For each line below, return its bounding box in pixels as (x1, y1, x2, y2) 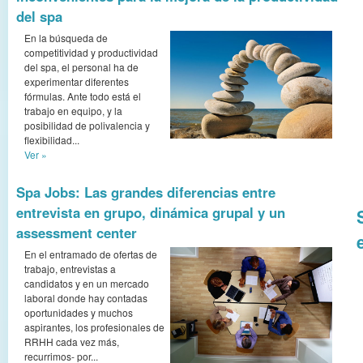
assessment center (16, 223, 137, 242)
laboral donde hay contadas (24, 291, 147, 305)
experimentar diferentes (24, 75, 129, 88)
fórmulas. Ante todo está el (24, 89, 141, 103)
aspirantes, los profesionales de (24, 320, 164, 334)
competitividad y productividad (24, 45, 158, 59)
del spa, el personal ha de (24, 60, 139, 74)
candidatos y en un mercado (24, 276, 149, 290)
